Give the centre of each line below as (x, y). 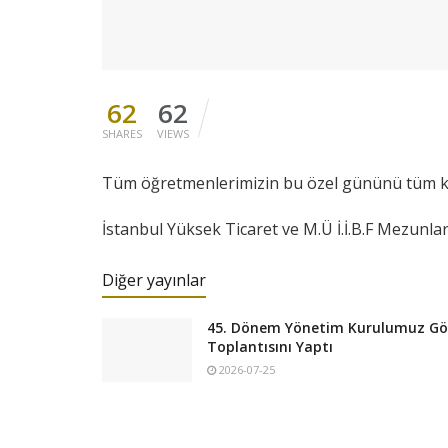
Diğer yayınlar (154, 279)
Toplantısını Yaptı (270, 346)
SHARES (122, 133)
